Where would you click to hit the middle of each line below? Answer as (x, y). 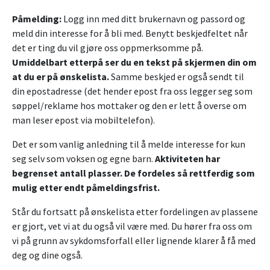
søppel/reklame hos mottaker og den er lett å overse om (129, 106)
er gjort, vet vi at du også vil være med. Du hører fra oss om (132, 226)
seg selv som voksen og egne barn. (83, 159)
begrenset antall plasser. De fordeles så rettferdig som (133, 173)
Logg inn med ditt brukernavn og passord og (153, 19)
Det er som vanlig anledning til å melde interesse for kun (129, 144)
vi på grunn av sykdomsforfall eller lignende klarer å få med (134, 241)
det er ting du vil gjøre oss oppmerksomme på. (108, 48)
